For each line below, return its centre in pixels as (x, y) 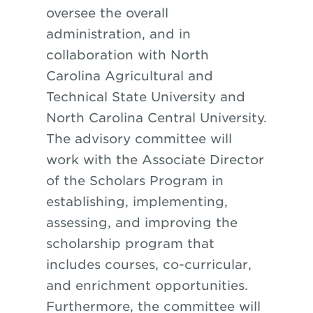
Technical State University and (145, 97)
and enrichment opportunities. (147, 285)
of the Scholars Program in (134, 181)
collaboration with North (127, 55)
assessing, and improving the (141, 223)
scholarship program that (130, 243)
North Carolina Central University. (156, 118)
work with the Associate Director (155, 160)
